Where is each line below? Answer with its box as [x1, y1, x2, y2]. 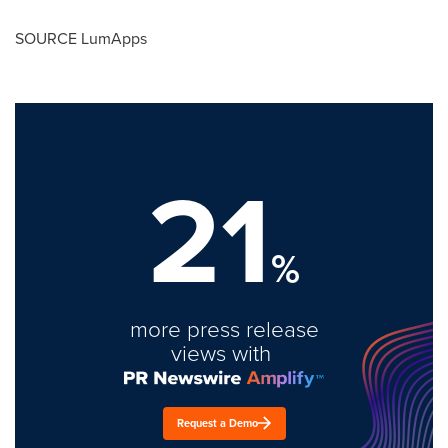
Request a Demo [177, 414, 258, 431]
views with [171, 336, 277, 368]
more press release [129, 312, 319, 344]
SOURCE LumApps [15, 26, 147, 50]
